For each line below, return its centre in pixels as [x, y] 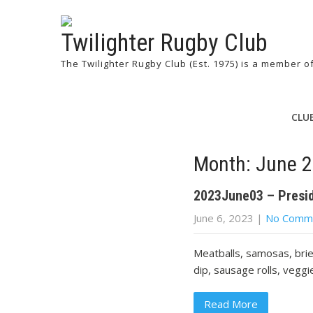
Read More [231, 304]
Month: [225, 164]
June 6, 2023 [224, 218]
